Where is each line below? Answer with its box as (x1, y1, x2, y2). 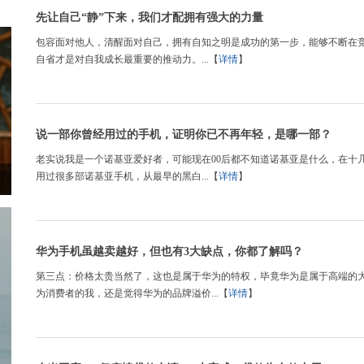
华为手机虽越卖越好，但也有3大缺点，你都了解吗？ (36, 245, 303, 258)
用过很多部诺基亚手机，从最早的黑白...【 (36, 171, 219, 182)
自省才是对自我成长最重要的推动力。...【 (36, 54, 219, 65)
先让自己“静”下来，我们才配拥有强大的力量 (36, 11, 263, 24)
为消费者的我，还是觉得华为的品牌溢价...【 (36, 288, 228, 299)
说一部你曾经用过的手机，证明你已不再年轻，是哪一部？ (36, 128, 331, 141)
